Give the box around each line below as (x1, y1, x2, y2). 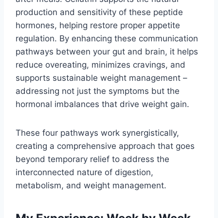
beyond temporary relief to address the (16, 154, 169, 164)
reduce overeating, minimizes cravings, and (16, 60, 185, 70)
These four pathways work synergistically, (16, 128, 179, 138)
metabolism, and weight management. (16, 181, 166, 191)
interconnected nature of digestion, (16, 167, 153, 178)
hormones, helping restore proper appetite (16, 20, 180, 31)
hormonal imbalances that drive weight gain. (16, 99, 189, 109)
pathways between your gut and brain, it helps (16, 47, 198, 57)
